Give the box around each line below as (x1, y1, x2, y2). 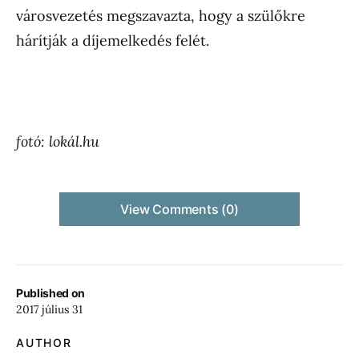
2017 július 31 (16, 302, 83, 317)
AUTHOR (16, 336, 72, 350)
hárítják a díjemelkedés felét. (16, 31, 209, 50)
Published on (16, 286, 85, 301)
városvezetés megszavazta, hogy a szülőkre (16, 6, 305, 26)
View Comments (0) (120, 201, 239, 218)
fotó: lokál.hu (16, 132, 99, 151)
